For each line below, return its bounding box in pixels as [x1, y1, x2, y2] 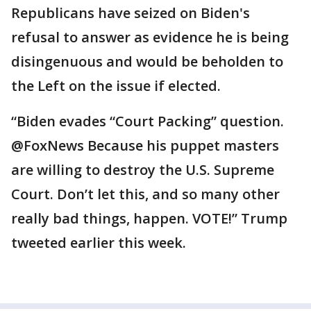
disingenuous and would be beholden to [11, 51, 283, 71]
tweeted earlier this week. [11, 233, 186, 252]
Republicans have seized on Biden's [11, 3, 250, 22]
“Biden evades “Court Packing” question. [11, 111, 284, 131]
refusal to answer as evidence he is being [11, 27, 289, 47]
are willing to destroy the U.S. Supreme [11, 160, 274, 179]
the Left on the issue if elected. [11, 76, 221, 95]
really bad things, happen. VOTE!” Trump [11, 208, 287, 228]
